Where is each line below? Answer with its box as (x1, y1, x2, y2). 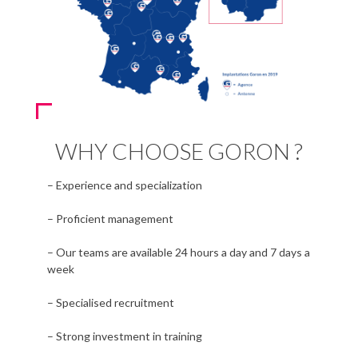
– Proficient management (46, 212, 173, 225)
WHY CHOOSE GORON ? (54, 137, 303, 165)
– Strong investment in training (46, 329, 202, 343)
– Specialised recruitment (46, 296, 174, 309)
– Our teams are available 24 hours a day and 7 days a (46, 245, 310, 259)
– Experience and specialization (46, 178, 202, 192)
